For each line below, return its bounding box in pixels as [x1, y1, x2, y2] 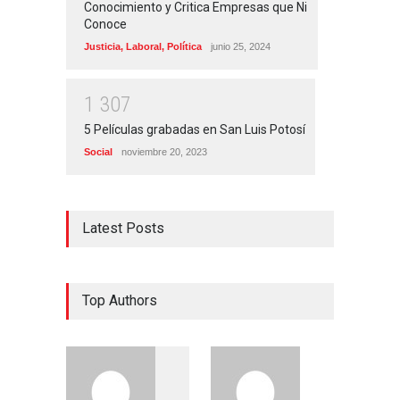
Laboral [126, 40, 162, 52]
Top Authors [82, 292, 157, 310]
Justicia [84, 40, 121, 52]
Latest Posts [82, 220, 164, 237]
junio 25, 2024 [211, 40, 271, 52]
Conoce [84, 16, 127, 31]
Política [167, 40, 202, 52]
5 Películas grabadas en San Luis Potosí [84, 122, 305, 137]
